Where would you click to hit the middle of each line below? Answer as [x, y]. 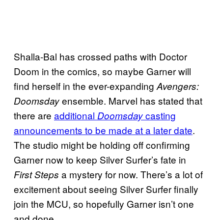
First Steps [36, 175]
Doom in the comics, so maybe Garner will [102, 71]
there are [34, 115]
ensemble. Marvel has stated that [131, 101]
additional [76, 115]
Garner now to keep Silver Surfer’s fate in [100, 160]
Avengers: [178, 86]
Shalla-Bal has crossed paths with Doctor [100, 56]
